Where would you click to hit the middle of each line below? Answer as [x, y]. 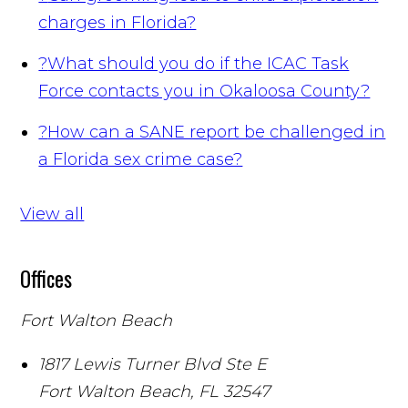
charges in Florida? [117, 22]
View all [52, 214]
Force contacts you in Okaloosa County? [204, 91]
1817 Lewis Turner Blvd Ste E [153, 364]
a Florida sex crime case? [141, 159]
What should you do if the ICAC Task [199, 63]
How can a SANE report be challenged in [217, 132]
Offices [46, 278]
